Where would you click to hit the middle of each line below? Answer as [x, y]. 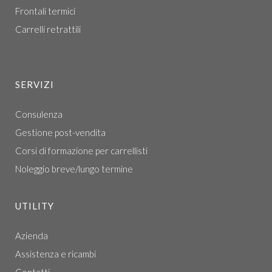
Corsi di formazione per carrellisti [81, 151]
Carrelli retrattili [48, 29]
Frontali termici [45, 11]
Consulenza [39, 114]
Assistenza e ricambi [56, 254]
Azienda [32, 236]
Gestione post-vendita [60, 132]
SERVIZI [35, 84]
